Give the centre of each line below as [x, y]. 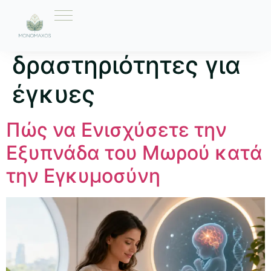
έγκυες [54, 94]
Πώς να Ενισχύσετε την [116, 130]
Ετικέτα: [60, 36]
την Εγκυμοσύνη [83, 176]
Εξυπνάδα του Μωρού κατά [134, 153]
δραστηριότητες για [126, 65]
